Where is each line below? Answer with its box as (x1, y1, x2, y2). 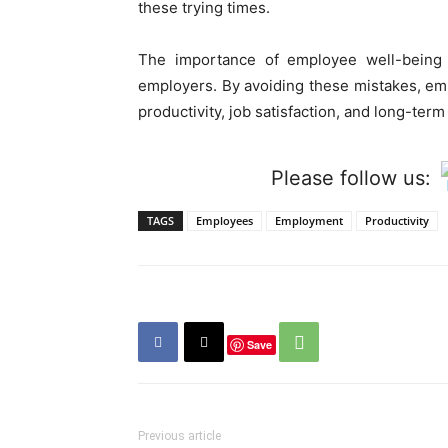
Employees (196, 213, 253, 229)
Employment (275, 213, 343, 229)
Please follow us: (271, 166, 431, 191)
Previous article (138, 429, 221, 444)
